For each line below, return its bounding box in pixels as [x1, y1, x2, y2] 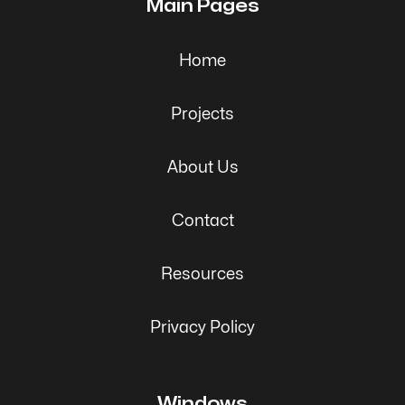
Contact [171, 212, 234, 229]
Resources [161, 266, 244, 282]
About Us [166, 159, 239, 175]
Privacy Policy [150, 319, 255, 335]
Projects [171, 106, 234, 122]
